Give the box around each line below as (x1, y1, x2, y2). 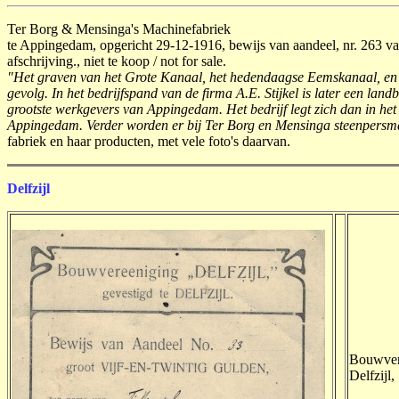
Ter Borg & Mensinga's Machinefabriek (7, 21, 231, 37)
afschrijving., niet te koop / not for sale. (7, 53, 226, 69)
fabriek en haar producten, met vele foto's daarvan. (7, 134, 290, 149)
